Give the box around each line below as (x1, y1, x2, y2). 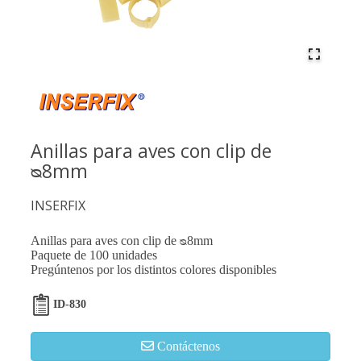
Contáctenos (157, 339, 220, 353)
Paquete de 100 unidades (31, 248, 157, 262)
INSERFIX (31, 197, 85, 214)
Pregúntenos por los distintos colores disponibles (31, 263, 276, 276)
